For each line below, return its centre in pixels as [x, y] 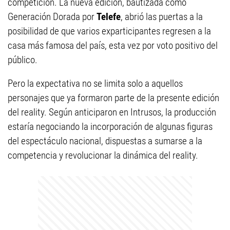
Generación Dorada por [52, 17]
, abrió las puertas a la [162, 17]
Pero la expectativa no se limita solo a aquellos [95, 83]
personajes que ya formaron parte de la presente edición [113, 98]
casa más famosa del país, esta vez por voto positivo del [113, 45]
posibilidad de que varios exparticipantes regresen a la [109, 31]
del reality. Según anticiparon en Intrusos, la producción [112, 112]
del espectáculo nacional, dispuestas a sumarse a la [105, 141]
